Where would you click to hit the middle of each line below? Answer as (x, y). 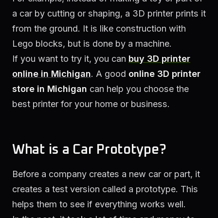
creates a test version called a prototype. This (105, 189)
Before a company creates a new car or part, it (106, 174)
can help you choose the (138, 89)
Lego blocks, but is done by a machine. (92, 43)
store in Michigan (50, 89)
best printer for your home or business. (91, 104)
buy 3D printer (159, 58)
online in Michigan (52, 73)
